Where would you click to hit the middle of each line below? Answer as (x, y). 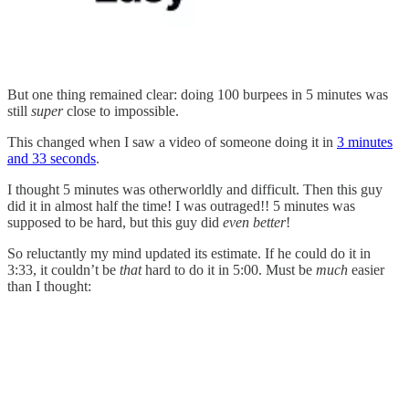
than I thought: (49, 286)
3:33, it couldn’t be (63, 269)
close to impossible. (121, 110)
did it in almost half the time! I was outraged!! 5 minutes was (181, 205)
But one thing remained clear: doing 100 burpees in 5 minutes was (198, 94)
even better (254, 222)
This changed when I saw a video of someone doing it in (172, 142)
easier (366, 269)
